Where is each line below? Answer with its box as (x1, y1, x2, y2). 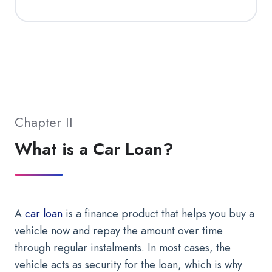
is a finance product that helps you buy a (63, 206, 254, 222)
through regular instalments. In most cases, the (15, 240, 231, 256)
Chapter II (15, 113, 73, 132)
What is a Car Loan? (15, 137, 174, 161)
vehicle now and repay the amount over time (15, 223, 223, 239)
